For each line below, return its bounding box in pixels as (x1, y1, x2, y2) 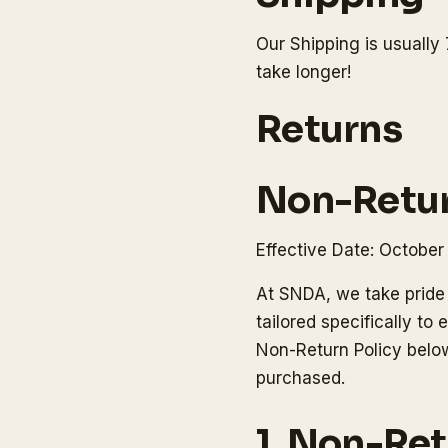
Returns (256, 106, 402, 154)
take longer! (256, 62, 351, 83)
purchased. (256, 368, 345, 389)
